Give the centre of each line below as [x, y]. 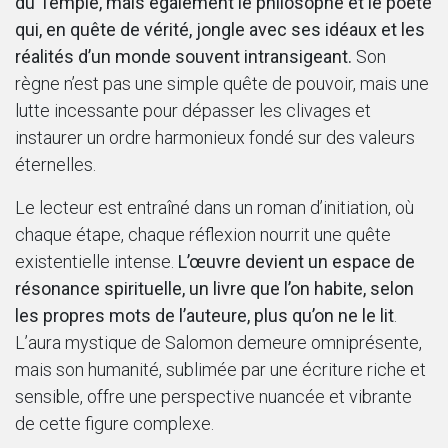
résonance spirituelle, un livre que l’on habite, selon [214, 289]
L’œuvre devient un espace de [296, 262]
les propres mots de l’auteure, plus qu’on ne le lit [204, 316]
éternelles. [57, 165]
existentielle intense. [96, 262]
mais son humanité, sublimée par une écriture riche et [220, 370]
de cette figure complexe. [116, 424]
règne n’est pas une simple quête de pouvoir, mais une [222, 84]
